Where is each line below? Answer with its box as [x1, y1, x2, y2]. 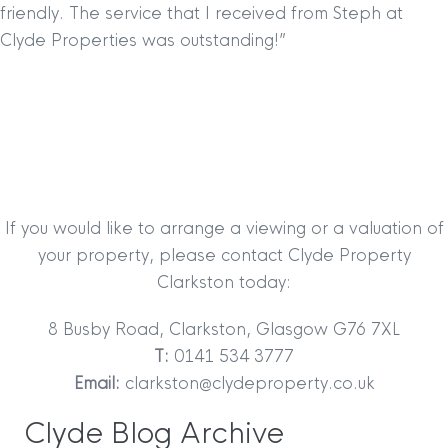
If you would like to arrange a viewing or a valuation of [4, 218, 444, 240]
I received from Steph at [200, 3, 403, 25]
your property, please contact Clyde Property [37, 245, 411, 267]
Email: [73, 373, 120, 395]
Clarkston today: [157, 272, 291, 294]
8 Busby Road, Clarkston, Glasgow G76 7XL [48, 319, 400, 341]
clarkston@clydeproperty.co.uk [119, 373, 375, 395]
